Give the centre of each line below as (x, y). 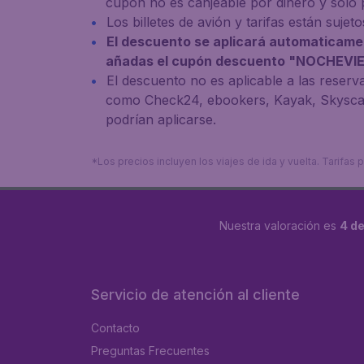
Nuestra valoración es (279, 225)
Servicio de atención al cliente (195, 295)
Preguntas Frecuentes (150, 351)
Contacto (115, 328)
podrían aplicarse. (161, 119)
